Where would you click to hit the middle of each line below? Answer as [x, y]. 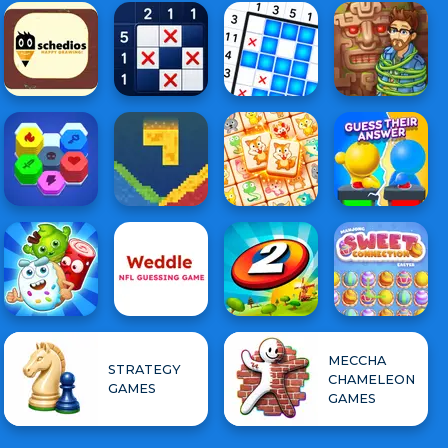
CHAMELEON [371, 379]
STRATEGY [144, 369]
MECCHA [357, 360]
